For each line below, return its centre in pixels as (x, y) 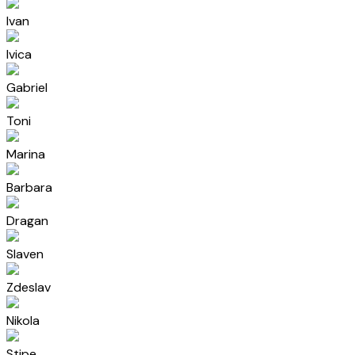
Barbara (29, 187)
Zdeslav (29, 287)
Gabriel (27, 88)
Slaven (25, 254)
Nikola (23, 321)
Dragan (27, 221)
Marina (26, 154)
